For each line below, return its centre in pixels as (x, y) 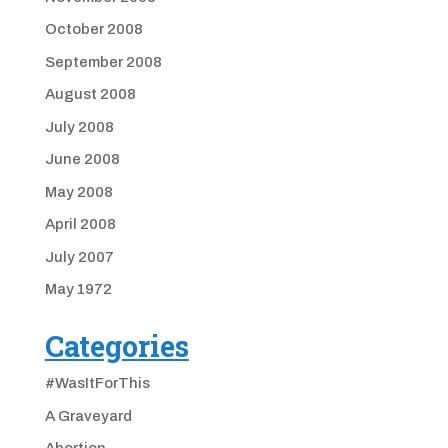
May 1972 (78, 289)
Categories (116, 346)
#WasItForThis (97, 383)
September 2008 (103, 61)
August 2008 (90, 94)
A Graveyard (88, 415)
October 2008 (93, 29)
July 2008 (79, 126)
